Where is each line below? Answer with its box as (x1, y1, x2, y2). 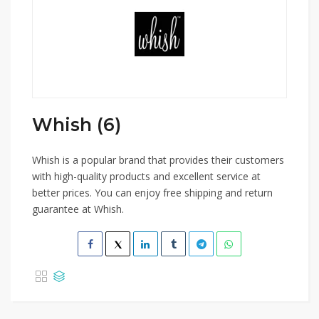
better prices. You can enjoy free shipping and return (32, 186, 273, 199)
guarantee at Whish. (32, 202, 124, 216)
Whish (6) (32, 114, 121, 135)
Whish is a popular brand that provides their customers (32, 153, 284, 167)
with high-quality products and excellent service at (32, 169, 261, 183)
